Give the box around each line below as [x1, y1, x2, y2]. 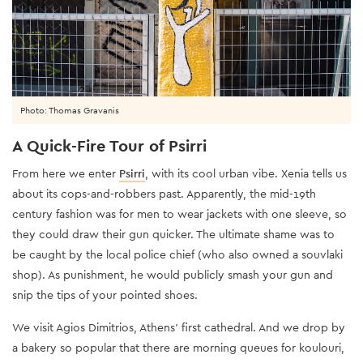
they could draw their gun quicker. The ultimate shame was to [12, 226, 335, 241]
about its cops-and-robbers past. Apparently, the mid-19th [12, 186, 316, 201]
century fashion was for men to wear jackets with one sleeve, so [12, 206, 347, 221]
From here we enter [12, 165, 119, 181]
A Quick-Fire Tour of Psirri [12, 135, 207, 156]
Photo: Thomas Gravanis [20, 104, 119, 116]
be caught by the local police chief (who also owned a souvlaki [12, 246, 343, 262]
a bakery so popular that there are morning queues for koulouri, [12, 340, 344, 355]
